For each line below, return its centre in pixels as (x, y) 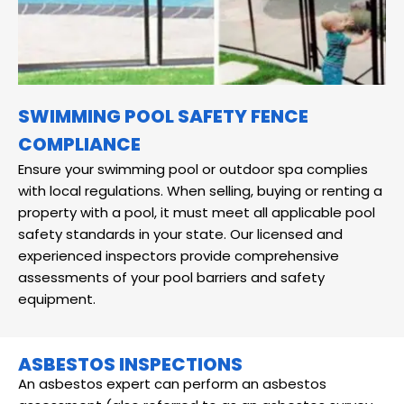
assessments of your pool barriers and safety (171, 278)
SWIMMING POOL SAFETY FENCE (163, 117)
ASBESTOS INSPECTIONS (130, 365)
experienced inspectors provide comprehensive (179, 256)
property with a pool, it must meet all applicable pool (197, 213)
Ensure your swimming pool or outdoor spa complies (193, 170)
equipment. (57, 299)
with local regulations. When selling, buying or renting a (200, 191)
